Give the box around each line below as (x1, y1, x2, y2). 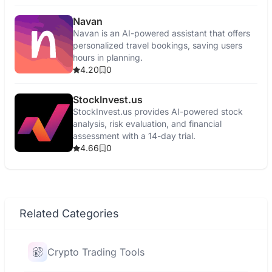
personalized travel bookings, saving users (73, 40, 242, 50)
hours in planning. (73, 52, 143, 63)
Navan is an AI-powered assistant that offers (73, 28, 250, 38)
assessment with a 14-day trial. (73, 131, 195, 141)
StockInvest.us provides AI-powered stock (73, 106, 243, 117)
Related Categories (19, 207, 119, 220)
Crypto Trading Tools (47, 246, 144, 258)
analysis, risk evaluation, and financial (73, 118, 222, 129)
